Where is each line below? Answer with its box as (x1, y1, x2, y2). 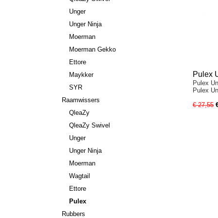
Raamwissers (62, 96, 100, 104)
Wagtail (69, 172, 90, 180)
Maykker (69, 71, 93, 78)
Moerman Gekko (69, 46, 116, 53)
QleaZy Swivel (69, 122, 110, 129)
